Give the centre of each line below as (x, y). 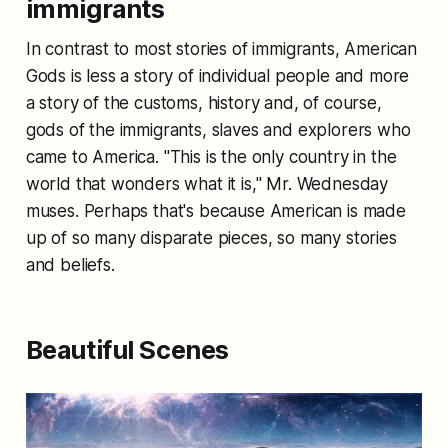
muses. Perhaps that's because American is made (215, 210)
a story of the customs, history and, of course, (203, 102)
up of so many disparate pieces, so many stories (211, 237)
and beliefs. (70, 264)
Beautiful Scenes (127, 349)
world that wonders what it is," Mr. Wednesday (207, 183)
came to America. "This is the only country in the (211, 156)
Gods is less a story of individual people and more (217, 75)
